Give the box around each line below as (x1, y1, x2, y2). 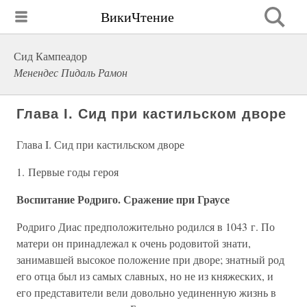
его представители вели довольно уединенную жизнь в (16, 285, 276, 299)
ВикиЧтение (101, 7, 174, 26)
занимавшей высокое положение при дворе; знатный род (16, 252, 284, 267)
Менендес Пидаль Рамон (14, 65, 127, 79)
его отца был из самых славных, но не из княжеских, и (16, 269, 273, 283)
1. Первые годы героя (16, 164, 119, 179)
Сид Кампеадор (14, 49, 87, 63)
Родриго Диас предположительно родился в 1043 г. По (16, 219, 275, 234)
